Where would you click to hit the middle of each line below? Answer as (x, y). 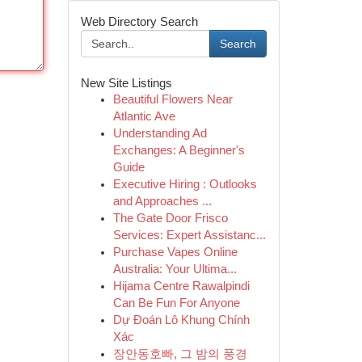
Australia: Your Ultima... (175, 269)
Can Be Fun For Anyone (176, 303)
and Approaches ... (162, 201)
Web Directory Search (139, 21)
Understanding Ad (160, 133)
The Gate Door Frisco (170, 218)
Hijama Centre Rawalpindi (181, 286)
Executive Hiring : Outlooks (185, 184)
